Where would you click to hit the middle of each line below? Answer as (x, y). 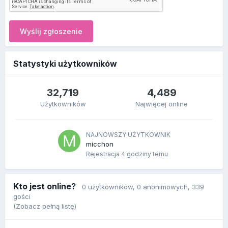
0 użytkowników (107, 187)
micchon (99, 144)
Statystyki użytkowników (65, 64)
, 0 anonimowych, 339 (168, 187)
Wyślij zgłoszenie (51, 31)
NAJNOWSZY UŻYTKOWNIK (128, 135)
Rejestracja (103, 154)
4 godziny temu (144, 154)
